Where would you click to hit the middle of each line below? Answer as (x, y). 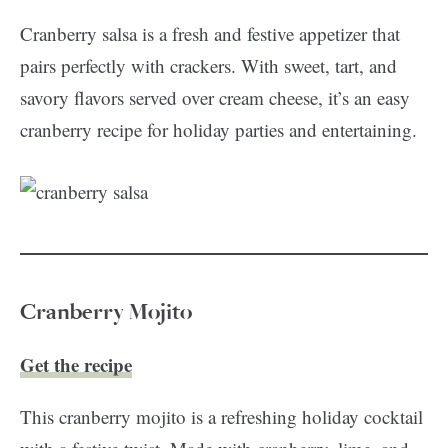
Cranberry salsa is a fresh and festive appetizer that (210, 33)
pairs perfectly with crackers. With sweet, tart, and (208, 65)
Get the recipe (76, 364)
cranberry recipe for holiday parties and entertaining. (218, 129)
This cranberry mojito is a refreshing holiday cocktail (221, 416)
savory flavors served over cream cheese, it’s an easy (215, 97)
